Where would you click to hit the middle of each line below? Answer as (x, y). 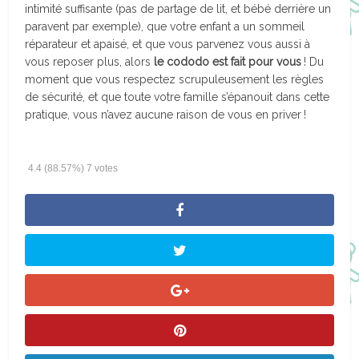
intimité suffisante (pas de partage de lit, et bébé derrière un (178, 9)
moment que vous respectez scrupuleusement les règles (175, 80)
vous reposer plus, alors (90, 62)
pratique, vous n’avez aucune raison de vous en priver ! (166, 115)
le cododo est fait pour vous (228, 62)
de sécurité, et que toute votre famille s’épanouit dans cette (177, 97)
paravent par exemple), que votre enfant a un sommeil (165, 27)
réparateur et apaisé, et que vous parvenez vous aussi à (168, 44)
